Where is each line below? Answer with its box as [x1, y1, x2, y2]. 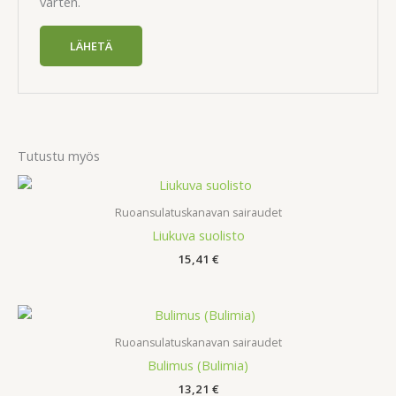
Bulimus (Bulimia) [148, 355, 248, 374]
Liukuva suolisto [151, 225, 245, 244]
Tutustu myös [18, 146, 100, 164]
